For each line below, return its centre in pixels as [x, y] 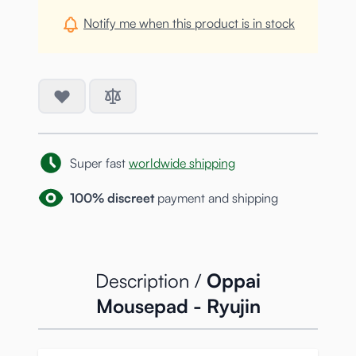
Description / [151, 281]
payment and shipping [216, 198]
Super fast [99, 163]
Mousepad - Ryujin [178, 306]
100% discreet [112, 198]
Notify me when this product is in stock [189, 23]
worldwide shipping [182, 163]
